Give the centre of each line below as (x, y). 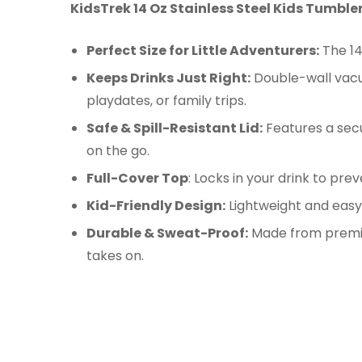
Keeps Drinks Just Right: (168, 78)
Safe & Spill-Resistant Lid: (175, 128)
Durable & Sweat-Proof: (167, 234)
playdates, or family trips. (166, 101)
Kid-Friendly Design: (156, 206)
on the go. (118, 151)
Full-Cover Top (137, 179)
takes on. (115, 256)
